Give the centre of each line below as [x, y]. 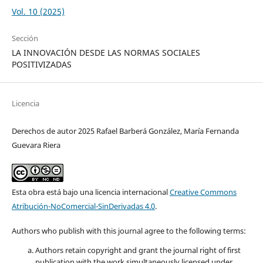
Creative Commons [203, 192]
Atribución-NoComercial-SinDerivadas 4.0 [83, 206]
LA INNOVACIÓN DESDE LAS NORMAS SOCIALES [106, 53]
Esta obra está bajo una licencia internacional [90, 192]
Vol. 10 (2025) [38, 12]
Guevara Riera [36, 145]
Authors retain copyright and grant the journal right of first [138, 250]
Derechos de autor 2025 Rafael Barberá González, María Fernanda [125, 131]
